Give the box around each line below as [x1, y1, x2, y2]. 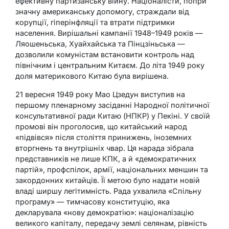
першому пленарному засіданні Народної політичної [15, 100, 210, 109]
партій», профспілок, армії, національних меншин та [15, 165, 208, 174]
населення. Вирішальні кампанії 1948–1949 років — [15, 28, 203, 37]
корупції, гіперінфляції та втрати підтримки [15, 17, 175, 27]
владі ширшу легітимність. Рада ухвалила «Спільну [15, 186, 201, 195]
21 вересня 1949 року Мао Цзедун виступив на [15, 89, 185, 99]
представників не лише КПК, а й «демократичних [15, 154, 196, 163]
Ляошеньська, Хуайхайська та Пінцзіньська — [15, 39, 185, 48]
